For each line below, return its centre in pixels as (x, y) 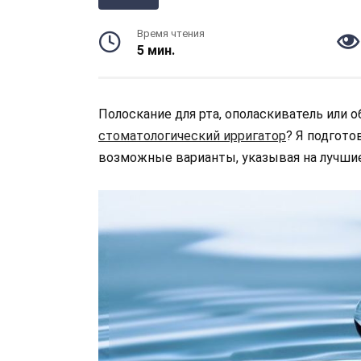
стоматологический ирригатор (192, 136)
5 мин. (156, 50)
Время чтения (171, 33)
